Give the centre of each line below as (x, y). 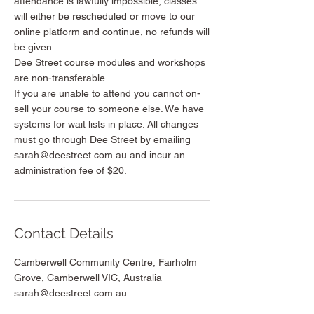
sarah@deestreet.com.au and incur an (100, 155)
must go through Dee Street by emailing (102, 139)
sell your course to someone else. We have (109, 108)
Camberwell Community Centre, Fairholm (105, 262)
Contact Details (64, 233)
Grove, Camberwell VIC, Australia (88, 277)
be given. (34, 47)
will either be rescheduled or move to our (104, 16)
